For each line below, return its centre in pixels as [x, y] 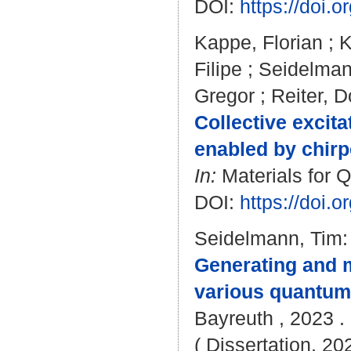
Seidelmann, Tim [268, 238]
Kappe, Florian [259, 42]
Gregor [224, 96]
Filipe [218, 69]
